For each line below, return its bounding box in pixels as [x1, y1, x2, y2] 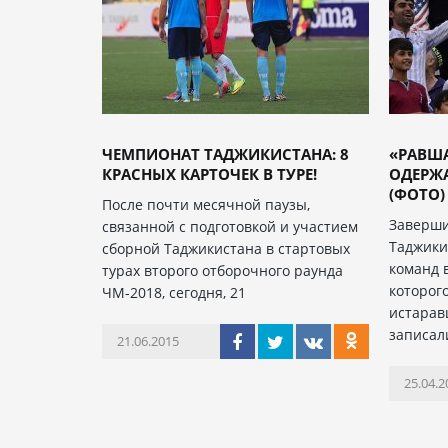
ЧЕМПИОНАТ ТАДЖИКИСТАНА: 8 [102, 144, 349, 164]
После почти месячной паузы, [102, 195, 310, 214]
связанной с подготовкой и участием [102, 217, 358, 236]
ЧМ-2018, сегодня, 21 [102, 283, 246, 302]
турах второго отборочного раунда [102, 261, 343, 280]
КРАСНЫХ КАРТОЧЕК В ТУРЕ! [102, 164, 317, 184]
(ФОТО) [389, 184, 446, 204]
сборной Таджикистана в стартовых [102, 239, 350, 258]
